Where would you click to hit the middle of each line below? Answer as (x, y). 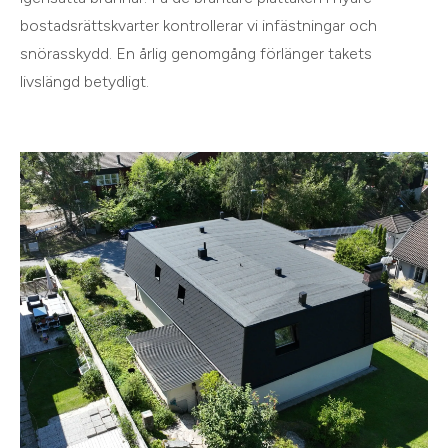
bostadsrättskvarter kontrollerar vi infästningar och (198, 26)
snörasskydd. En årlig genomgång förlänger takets (196, 54)
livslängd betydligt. (84, 82)
